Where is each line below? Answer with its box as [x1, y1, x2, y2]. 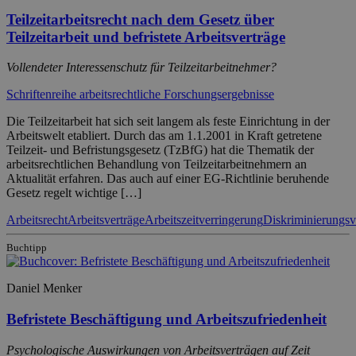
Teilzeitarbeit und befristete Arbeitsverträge [6, 28, 285, 45]
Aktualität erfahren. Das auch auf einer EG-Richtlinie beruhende [6, 172, 329, 186]
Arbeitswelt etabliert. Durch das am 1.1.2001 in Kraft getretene [6, 129, 322, 143]
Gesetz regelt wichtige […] [6, 186, 141, 200]
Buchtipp [6, 242, 47, 254]
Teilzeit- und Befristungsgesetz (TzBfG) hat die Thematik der [6, 143, 314, 157]
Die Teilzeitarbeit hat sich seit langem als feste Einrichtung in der [6, 114, 330, 129]
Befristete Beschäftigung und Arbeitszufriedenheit [6, 310, 327, 327]
